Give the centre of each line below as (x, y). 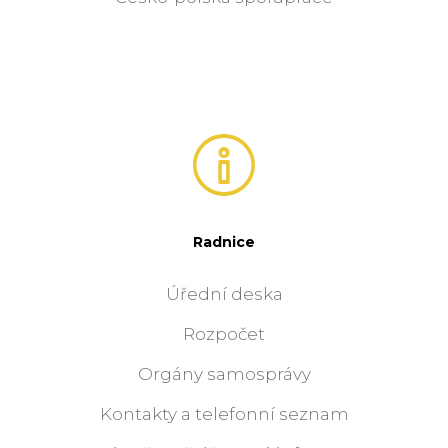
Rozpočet (224, 334)
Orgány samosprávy (224, 374)
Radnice (224, 242)
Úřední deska (224, 294)
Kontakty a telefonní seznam (224, 414)
